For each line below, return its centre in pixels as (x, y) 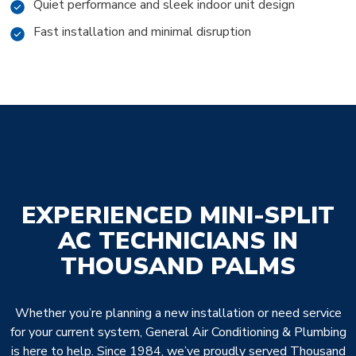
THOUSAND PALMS (178, 267)
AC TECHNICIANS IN (178, 242)
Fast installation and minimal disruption (142, 32)
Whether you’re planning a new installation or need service (178, 313)
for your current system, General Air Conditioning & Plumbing (178, 333)
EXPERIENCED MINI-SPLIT (178, 216)
